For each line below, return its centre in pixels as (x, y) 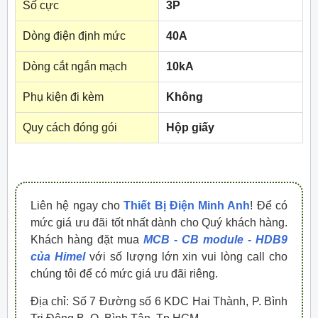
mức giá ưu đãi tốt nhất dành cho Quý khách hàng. (159, 223)
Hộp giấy (190, 128)
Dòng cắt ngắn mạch (75, 67)
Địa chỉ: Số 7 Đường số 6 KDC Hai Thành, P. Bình (159, 302)
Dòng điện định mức (74, 36)
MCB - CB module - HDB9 (215, 240)
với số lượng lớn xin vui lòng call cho (188, 257)
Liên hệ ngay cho (77, 206)
